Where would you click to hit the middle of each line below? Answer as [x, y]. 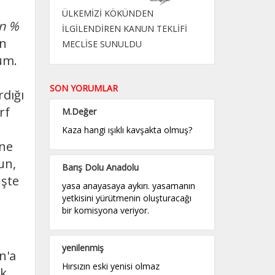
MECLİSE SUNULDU [102, 44]
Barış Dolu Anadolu [100, 167]
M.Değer [79, 111]
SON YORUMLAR [83, 88]
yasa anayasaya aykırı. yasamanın [128, 185]
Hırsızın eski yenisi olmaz [110, 266]
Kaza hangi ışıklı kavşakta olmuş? [127, 130]
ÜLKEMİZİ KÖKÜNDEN [107, 13]
